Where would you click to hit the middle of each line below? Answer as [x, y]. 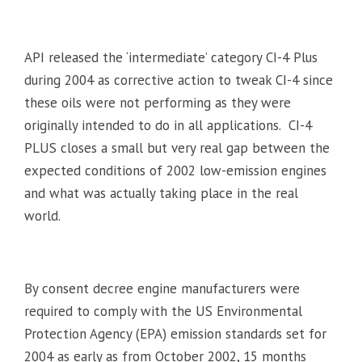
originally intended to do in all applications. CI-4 [168, 125]
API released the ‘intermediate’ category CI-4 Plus [171, 57]
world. [42, 215]
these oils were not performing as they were [158, 102]
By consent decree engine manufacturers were [162, 288]
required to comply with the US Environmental [163, 311]
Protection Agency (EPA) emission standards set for [175, 333]
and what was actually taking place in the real [161, 193]
